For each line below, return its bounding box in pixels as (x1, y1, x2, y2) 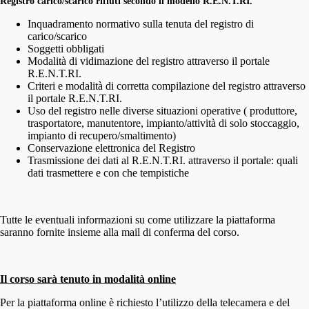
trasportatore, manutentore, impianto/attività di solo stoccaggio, (28, 117, 299, 129)
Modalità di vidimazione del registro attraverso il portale (28, 54, 270, 67)
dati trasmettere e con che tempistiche (28, 166, 189, 179)
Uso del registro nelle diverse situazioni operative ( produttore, (28, 104, 297, 117)
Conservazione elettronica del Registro (28, 141, 195, 154)
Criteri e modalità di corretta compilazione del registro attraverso (28, 79, 306, 92)
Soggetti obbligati (28, 42, 104, 54)
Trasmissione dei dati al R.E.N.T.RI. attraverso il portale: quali (28, 154, 298, 166)
